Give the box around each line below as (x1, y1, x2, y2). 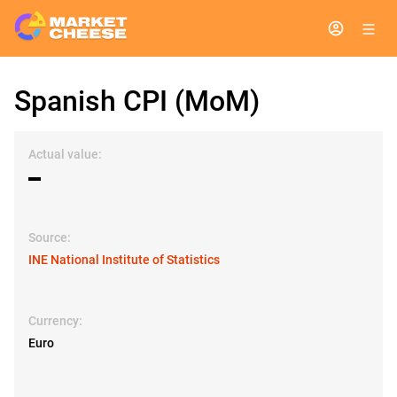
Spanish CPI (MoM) (14, 84, 260, 118)
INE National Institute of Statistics (28, 253, 220, 267)
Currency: (28, 314, 82, 328)
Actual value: (28, 147, 102, 161)
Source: (28, 230, 71, 245)
